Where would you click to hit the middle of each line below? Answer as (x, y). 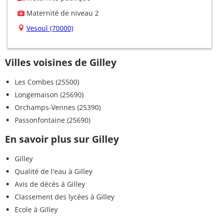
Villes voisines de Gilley (61, 62)
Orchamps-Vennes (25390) (58, 107)
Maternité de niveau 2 (62, 13)
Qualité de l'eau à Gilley (54, 171)
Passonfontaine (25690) (53, 120)
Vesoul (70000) (50, 28)
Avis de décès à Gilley (50, 184)
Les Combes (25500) (47, 82)
